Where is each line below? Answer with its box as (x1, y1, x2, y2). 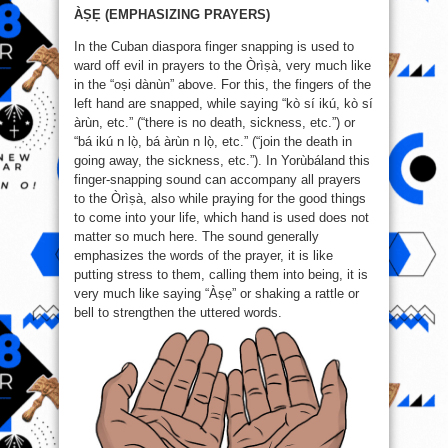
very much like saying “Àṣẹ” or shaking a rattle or (74, 286, 359, 302)
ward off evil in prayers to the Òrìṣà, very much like (74, 58, 371, 74)
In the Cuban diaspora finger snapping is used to (74, 39, 354, 55)
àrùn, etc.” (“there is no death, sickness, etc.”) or (74, 115, 355, 131)
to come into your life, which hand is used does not (74, 210, 369, 226)
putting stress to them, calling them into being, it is (74, 267, 368, 283)
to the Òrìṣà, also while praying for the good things (74, 191, 366, 207)
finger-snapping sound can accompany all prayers (74, 172, 361, 188)
